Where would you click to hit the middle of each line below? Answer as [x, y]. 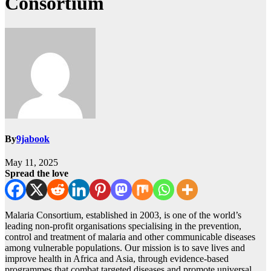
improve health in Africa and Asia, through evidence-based [117, 259]
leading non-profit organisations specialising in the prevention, [123, 226]
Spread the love [37, 174]
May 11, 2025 [31, 163]
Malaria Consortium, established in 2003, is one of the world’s [123, 215]
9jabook [33, 139]
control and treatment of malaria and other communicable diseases [130, 237]
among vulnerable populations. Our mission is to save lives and [125, 248]
